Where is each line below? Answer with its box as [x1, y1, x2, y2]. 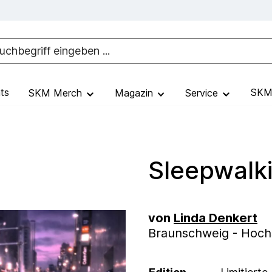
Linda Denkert [174, 210, 257, 225]
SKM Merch [29, 86, 85, 99]
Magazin [114, 86, 156, 99]
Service [185, 86, 221, 99]
